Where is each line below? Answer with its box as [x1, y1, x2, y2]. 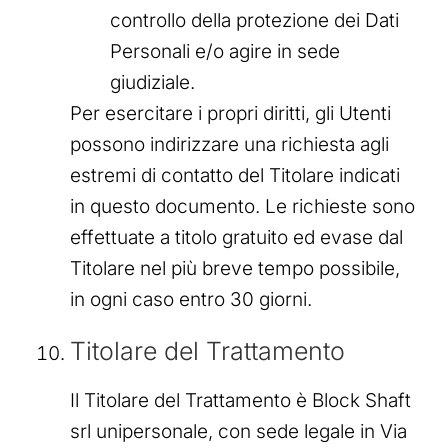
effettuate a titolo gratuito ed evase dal [70, 226, 403, 250]
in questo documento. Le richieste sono [70, 195, 415, 219]
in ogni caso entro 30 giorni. [70, 288, 312, 312]
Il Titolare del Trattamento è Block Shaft [70, 389, 411, 413]
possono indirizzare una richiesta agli [70, 133, 389, 157]
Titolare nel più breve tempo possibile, [70, 257, 400, 281]
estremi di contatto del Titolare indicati [70, 164, 400, 188]
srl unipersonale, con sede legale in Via [70, 420, 407, 444]
